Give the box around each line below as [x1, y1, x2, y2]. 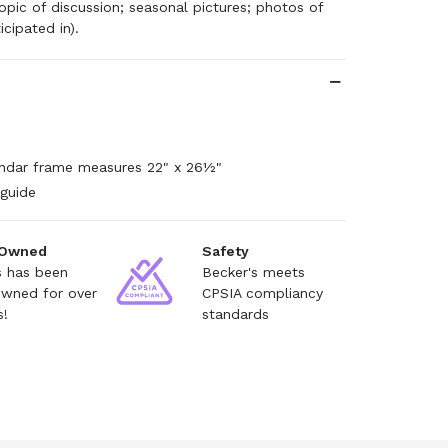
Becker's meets [201, 264, 305, 280]
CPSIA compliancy [201, 285, 323, 301]
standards [201, 306, 269, 322]
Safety [201, 243, 249, 259]
